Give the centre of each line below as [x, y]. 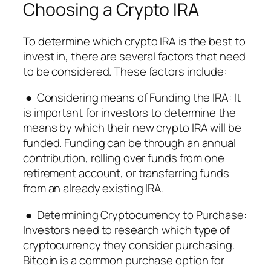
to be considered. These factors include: [125, 71]
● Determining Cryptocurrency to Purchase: [135, 214]
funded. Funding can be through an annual [129, 143]
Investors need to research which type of [126, 230]
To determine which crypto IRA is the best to [134, 41]
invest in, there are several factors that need [135, 56]
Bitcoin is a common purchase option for [124, 260]
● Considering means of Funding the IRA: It [132, 98]
